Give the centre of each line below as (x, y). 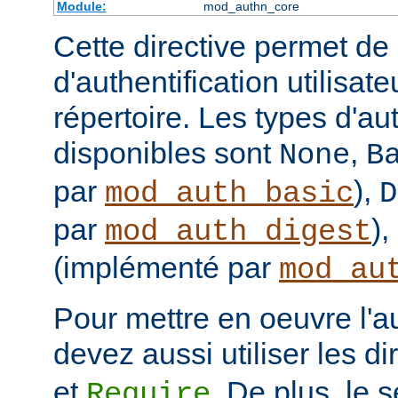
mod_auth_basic (229, 194)
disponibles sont (166, 153)
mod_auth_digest (238, 232)
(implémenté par (166, 268)
